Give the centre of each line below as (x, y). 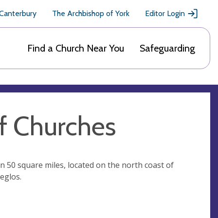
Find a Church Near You (76, 48)
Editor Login (165, 13)
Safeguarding (167, 48)
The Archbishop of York (91, 13)
